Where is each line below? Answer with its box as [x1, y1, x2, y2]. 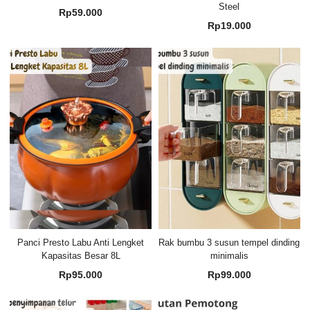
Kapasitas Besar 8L [41, 250, 120, 262]
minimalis [210, 250, 248, 262]
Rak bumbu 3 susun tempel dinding [158, 237, 300, 248]
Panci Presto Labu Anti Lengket [17, 237, 145, 248]
